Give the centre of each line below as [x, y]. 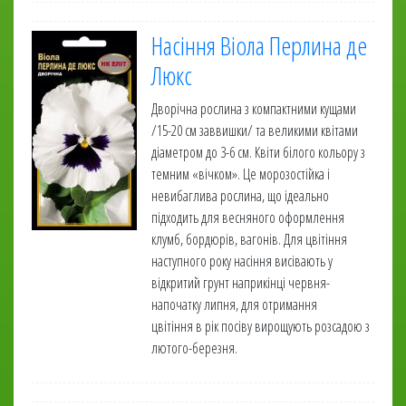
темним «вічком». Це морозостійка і [241, 174]
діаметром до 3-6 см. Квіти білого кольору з [258, 152]
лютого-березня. [194, 348]
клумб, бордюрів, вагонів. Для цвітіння [249, 239]
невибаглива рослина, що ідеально [240, 196]
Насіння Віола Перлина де [259, 45]
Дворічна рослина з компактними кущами [254, 109]
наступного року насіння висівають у [242, 261]
